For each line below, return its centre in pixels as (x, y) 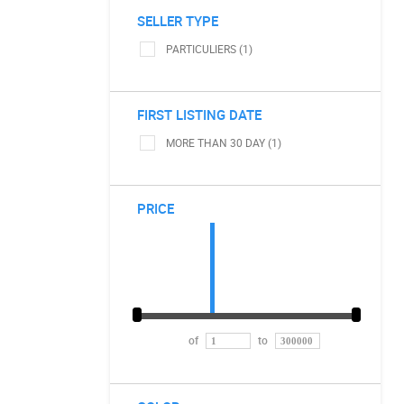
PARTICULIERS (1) (209, 49)
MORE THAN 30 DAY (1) (224, 142)
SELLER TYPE (178, 21)
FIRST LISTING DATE (199, 115)
